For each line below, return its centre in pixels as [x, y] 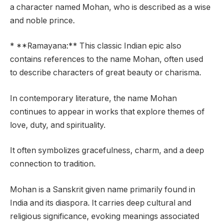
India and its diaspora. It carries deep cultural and [101, 203]
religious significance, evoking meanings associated [105, 216]
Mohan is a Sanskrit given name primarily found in [103, 189]
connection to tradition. [53, 164]
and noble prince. [42, 20]
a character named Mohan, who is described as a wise [110, 7]
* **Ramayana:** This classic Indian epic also [96, 46]
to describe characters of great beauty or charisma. [106, 73]
